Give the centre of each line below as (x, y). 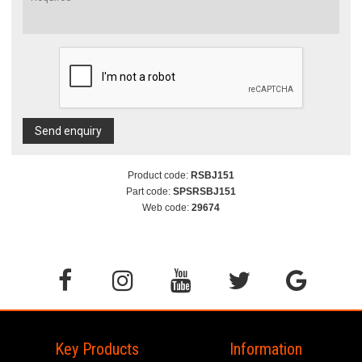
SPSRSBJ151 (204, 191)
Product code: (159, 175)
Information (265, 349)
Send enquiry (68, 130)
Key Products (97, 349)
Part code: (149, 191)
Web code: (167, 207)
